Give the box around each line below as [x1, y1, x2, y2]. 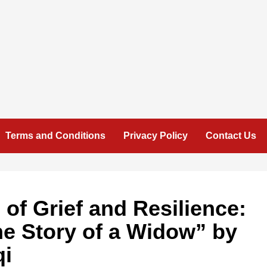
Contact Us [206, 131, 256, 141]
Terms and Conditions [5, 131, 105, 141]
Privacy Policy [123, 131, 188, 141]
